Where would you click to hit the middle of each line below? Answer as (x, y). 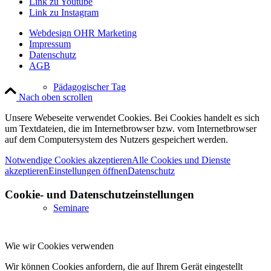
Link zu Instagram (64, 13)
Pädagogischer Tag (90, 87)
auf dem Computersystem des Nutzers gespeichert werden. (116, 140)
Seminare (71, 208)
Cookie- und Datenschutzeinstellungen (100, 195)
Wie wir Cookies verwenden (59, 246)
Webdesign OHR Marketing (83, 33)
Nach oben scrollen (56, 97)
